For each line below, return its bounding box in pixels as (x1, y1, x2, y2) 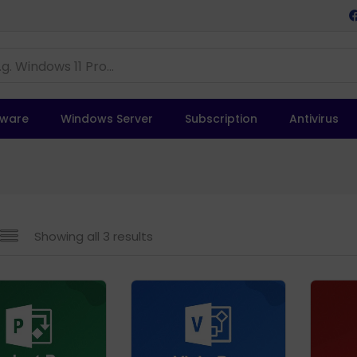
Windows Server (61, 111, 153, 127)
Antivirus (289, 111, 339, 127)
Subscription (185, 111, 257, 127)
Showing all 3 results (34, 228, 153, 245)
